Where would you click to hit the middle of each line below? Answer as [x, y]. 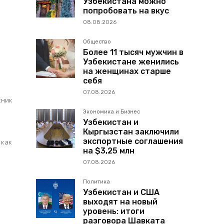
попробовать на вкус [126, 11]
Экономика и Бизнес [111, 112]
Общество [97, 42]
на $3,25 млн [109, 151]
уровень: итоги [114, 211]
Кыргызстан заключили [131, 132]
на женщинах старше [127, 71]
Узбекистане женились [131, 62]
